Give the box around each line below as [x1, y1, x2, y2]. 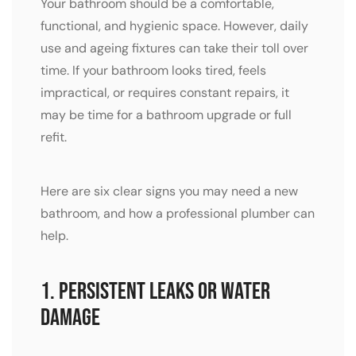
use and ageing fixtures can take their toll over [41, 40, 308, 57]
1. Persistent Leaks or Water [41, 277, 270, 307]
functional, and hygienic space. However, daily [41, 17, 308, 35]
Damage [41, 304, 100, 333]
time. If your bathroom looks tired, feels [41, 62, 266, 79]
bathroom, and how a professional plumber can [41, 205, 315, 222]
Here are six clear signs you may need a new [41, 183, 298, 200]
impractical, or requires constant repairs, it [41, 84, 289, 102]
